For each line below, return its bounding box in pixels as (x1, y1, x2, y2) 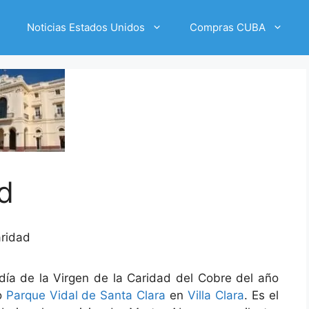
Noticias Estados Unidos (27, 21, 145, 34)
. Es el (244, 288, 279, 303)
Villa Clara (188, 288, 245, 303)
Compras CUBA (190, 21, 266, 34)
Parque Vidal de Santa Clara (6, 288, 166, 303)
